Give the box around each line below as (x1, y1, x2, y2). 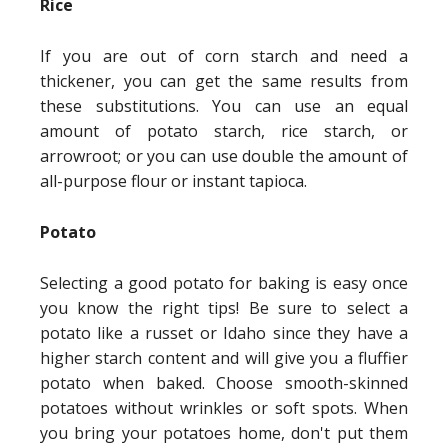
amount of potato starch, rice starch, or (40, 119, 408, 142)
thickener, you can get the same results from (40, 69, 408, 92)
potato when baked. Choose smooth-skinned (40, 371, 408, 394)
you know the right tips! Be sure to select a (40, 296, 408, 319)
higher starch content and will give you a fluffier (40, 346, 408, 369)
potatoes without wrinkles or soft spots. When (40, 396, 408, 419)
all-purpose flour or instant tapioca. (40, 169, 307, 192)
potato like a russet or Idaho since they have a (40, 321, 408, 344)
